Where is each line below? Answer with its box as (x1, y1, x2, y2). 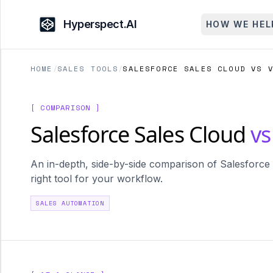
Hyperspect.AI (63, 18, 137, 30)
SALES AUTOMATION (36, 199, 104, 208)
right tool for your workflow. (30, 172, 163, 185)
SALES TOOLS (57, 63, 119, 74)
